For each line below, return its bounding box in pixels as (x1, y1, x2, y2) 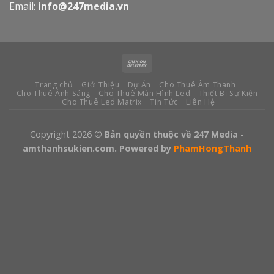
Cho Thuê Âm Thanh (159, 79, 236, 90)
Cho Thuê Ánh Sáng (16, 87, 91, 98)
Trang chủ (35, 79, 73, 90)
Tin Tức (150, 96, 178, 107)
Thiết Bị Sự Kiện (198, 87, 258, 98)
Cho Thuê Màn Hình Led (98, 87, 191, 98)
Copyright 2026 (30, 128, 94, 140)
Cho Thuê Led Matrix (62, 96, 143, 107)
